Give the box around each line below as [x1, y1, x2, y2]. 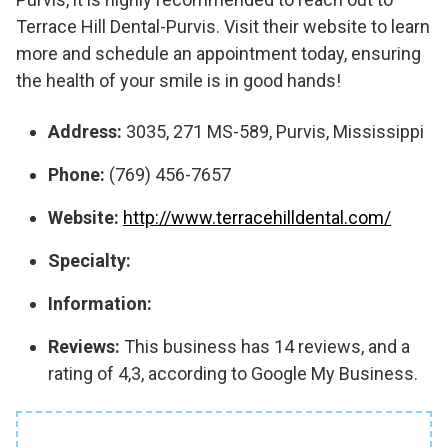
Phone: [48, 164, 105, 185]
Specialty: [48, 250, 131, 271]
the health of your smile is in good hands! [16, 70, 341, 91]
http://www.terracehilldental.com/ [123, 207, 391, 228]
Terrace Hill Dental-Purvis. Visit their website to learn [16, 16, 430, 37]
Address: [48, 121, 122, 142]
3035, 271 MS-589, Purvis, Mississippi [122, 121, 424, 142]
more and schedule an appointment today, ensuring [16, 43, 421, 64]
